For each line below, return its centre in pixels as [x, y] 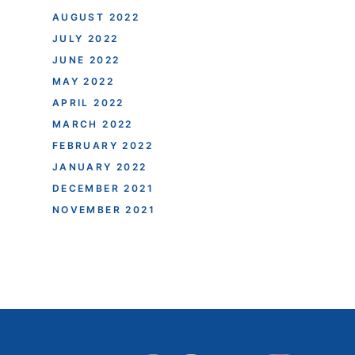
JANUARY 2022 [99, 166]
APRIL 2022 [88, 102]
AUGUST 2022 [96, 17]
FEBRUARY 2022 [102, 145]
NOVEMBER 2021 [103, 209]
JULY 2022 [85, 38]
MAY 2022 [83, 81]
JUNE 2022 [86, 59]
